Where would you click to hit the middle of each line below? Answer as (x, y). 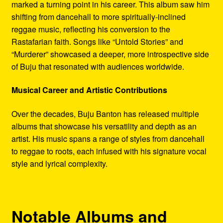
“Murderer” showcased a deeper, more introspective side (110, 54)
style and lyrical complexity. (59, 163)
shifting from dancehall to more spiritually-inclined (98, 16)
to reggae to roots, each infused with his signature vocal (109, 151)
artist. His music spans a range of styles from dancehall (108, 138)
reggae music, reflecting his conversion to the (91, 29)
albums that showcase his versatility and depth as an (104, 126)
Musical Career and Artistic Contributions (89, 90)
